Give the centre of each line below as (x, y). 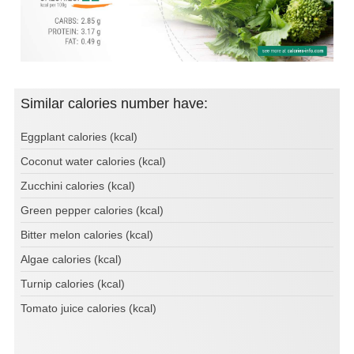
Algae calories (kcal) (71, 259)
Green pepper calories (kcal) (92, 210)
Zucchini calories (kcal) (78, 185)
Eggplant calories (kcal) (79, 136)
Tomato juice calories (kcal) (88, 308)
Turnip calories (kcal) (73, 283)
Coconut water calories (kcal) (93, 161)
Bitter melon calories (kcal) (87, 234)
